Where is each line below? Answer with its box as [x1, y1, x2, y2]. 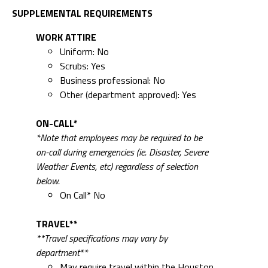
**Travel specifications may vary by [36, 177, 167, 191]
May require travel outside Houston [60, 234, 203, 249]
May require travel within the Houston [60, 206, 214, 220]
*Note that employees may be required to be [36, 77, 202, 91]
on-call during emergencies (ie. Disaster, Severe [36, 91, 208, 105]
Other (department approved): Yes [60, 33, 196, 48]
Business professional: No [60, 19, 165, 33]
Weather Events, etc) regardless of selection [36, 105, 198, 120]
